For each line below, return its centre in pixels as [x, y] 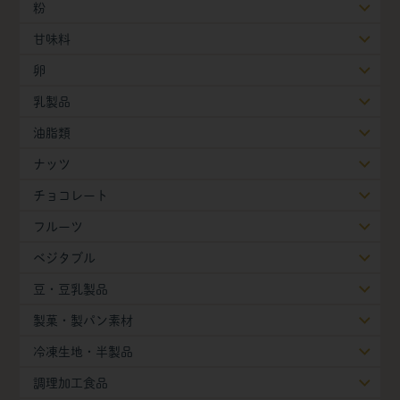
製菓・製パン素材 [83, 320]
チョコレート [71, 195]
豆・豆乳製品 [71, 289]
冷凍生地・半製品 [83, 351]
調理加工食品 [71, 383]
